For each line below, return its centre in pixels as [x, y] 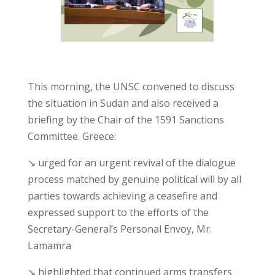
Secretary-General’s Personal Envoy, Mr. [119, 229]
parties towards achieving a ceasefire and [122, 196]
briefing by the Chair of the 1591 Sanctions [126, 120]
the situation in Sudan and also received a [123, 103]
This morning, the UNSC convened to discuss [131, 87]
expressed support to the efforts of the [118, 213]
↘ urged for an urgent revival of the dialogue [131, 163]
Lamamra [49, 246]
